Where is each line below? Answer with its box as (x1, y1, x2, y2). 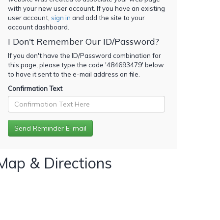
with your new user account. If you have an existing (8, 4, 165, 12)
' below (142, 60, 164, 69)
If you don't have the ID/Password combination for (8, 51, 161, 59)
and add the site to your (71, 13, 145, 22)
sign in (51, 13, 71, 22)
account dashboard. (8, 23, 69, 31)
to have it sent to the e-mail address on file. (8, 70, 140, 78)
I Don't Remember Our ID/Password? (8, 35, 159, 47)
